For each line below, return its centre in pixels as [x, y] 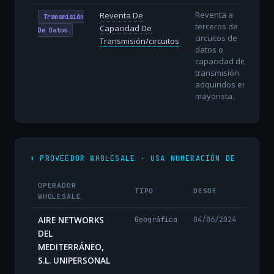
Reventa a [214, 14]
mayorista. [214, 96]
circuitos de [216, 38]
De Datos [52, 30]
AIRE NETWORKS [71, 220]
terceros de [216, 26]
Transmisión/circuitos [139, 41]
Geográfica [156, 219]
